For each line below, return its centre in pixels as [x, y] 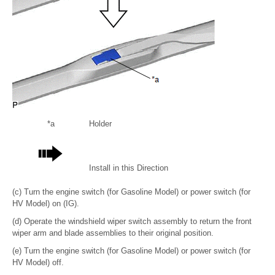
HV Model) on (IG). [46, 203]
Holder [100, 123]
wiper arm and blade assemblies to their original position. [113, 233]
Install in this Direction [129, 168]
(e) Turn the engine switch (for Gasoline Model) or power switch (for [131, 250]
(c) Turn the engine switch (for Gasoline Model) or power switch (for [131, 192]
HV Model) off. [38, 262]
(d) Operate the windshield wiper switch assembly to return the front [132, 221]
